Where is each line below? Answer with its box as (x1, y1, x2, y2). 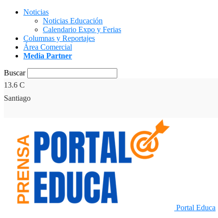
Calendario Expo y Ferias (43, 25, 121, 34)
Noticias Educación (43, 17, 103, 25)
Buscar (4, 69, 25, 77)
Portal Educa (176, 203, 216, 212)
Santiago (4, 94, 31, 102)
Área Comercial (23, 43, 72, 51)
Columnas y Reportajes (23, 34, 95, 42)
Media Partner (23, 52, 72, 60)
